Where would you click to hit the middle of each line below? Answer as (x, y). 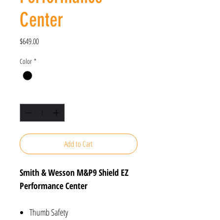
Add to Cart (79, 144)
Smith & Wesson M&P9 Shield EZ (74, 173)
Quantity (29, 95)
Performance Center (54, 186)
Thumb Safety (49, 212)
